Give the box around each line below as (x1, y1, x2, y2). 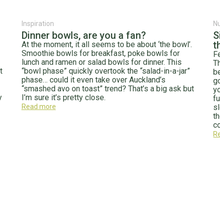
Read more (21, 103, 56, 110)
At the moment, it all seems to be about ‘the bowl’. (21, 40, 192, 49)
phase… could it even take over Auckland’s (21, 75, 165, 84)
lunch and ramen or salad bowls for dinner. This (21, 57, 182, 67)
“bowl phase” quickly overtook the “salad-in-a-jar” (21, 66, 190, 76)
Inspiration (21, 20, 54, 27)
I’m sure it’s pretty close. (21, 93, 106, 102)
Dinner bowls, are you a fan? (21, 29, 146, 41)
